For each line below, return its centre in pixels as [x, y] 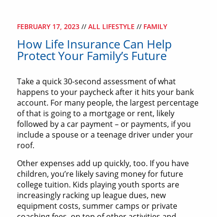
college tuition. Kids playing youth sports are [98, 185]
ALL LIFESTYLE [112, 27]
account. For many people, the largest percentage [108, 103]
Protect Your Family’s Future [92, 56]
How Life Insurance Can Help [94, 44]
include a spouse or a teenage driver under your [105, 135]
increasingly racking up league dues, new [91, 195]
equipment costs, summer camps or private [97, 206]
